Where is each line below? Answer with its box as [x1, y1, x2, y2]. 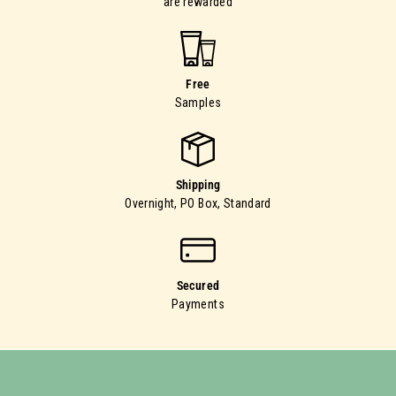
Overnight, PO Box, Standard [125, 196, 271, 211]
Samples [174, 95, 222, 110]
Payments [171, 297, 225, 312]
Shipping [175, 178, 221, 193]
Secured [176, 278, 220, 293]
